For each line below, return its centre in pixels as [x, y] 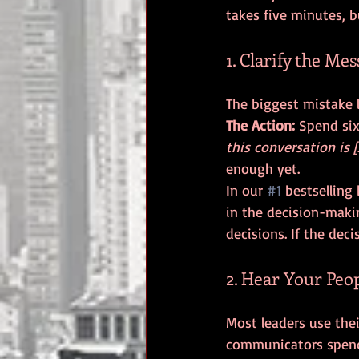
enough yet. [263, 168]
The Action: [260, 125]
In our [246, 190]
